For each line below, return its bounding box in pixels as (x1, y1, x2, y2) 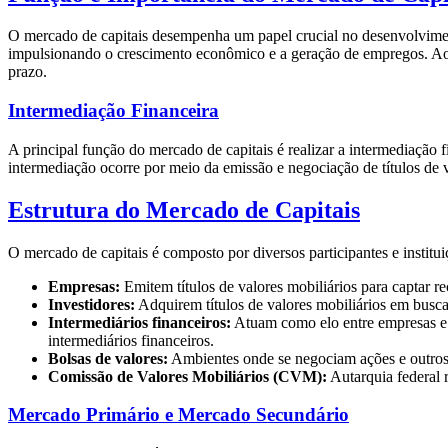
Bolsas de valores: (48, 349, 168, 367)
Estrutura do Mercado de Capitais (8, 196, 360, 223)
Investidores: (48, 295, 135, 313)
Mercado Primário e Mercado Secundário (8, 404, 349, 426)
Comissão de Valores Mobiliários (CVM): (48, 367, 327, 385)
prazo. (8, 63, 47, 81)
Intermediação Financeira (8, 100, 219, 122)
